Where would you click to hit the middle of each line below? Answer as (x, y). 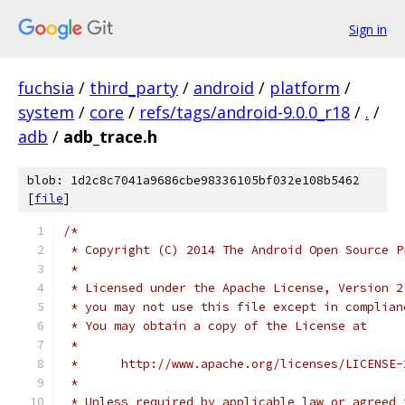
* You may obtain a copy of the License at (215, 326)
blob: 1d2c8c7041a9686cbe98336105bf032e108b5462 (193, 180)
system (46, 112)
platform (305, 88)
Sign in (368, 29)
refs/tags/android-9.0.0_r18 (245, 112)
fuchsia (46, 88)
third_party (134, 88)
